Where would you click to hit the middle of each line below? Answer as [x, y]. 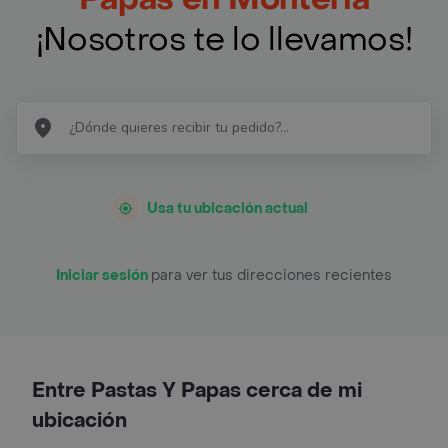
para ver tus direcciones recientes [271, 275]
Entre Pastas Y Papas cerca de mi [197, 390]
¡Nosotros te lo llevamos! [224, 39]
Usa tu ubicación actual [227, 208]
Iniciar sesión [103, 275]
